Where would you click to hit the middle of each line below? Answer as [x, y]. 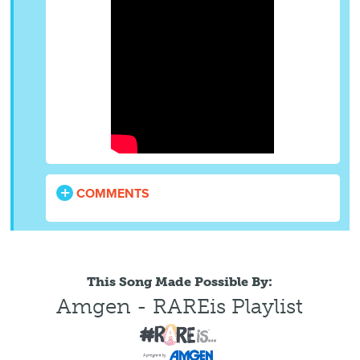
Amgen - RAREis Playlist [180, 307]
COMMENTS [112, 194]
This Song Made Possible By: [180, 282]
